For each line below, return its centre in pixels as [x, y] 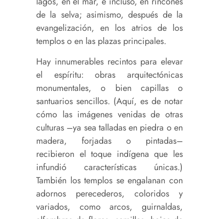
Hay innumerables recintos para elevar [109, 62]
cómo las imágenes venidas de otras [109, 115]
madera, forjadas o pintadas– [109, 141]
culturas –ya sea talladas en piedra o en [109, 128]
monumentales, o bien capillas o [109, 88]
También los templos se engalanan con [109, 181]
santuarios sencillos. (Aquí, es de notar [109, 101]
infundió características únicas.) [109, 167]
